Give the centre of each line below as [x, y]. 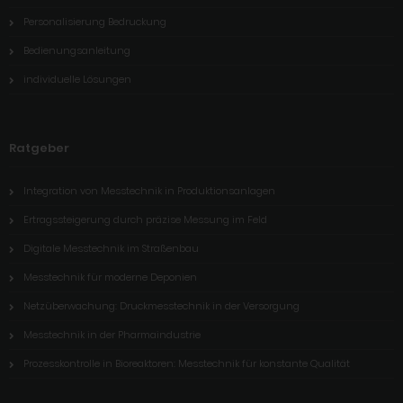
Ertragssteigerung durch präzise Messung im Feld [145, 219]
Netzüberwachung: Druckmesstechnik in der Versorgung [161, 305]
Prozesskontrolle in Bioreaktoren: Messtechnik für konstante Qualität [187, 363]
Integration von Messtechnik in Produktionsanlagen [149, 190]
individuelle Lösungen [77, 79]
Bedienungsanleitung [77, 50]
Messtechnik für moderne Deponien [110, 277]
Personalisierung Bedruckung [95, 21]
